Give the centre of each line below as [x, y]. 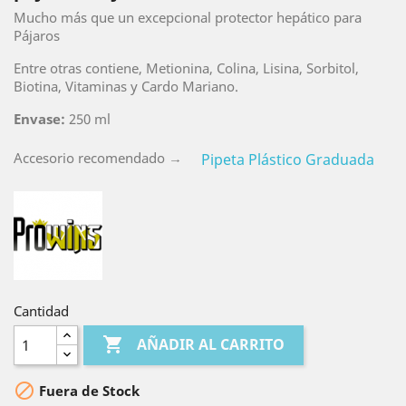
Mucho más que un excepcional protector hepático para [188, 17]
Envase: [39, 119]
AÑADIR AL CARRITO [211, 345]
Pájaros [37, 35]
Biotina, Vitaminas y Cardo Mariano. [126, 86]
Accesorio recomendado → [100, 158]
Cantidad [41, 311]
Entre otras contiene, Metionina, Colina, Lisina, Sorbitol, [186, 68]
